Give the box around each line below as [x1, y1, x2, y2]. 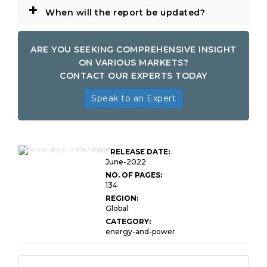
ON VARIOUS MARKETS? [78, 57, 189, 68]
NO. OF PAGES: [105, 170, 162, 179]
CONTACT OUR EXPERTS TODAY [60, 70, 207, 81]
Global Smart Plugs [24, 135, 100, 144]
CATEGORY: [105, 217, 151, 226]
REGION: [105, 194, 138, 203]
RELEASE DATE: [110, 147, 170, 156]
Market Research [24, 145, 89, 154]
